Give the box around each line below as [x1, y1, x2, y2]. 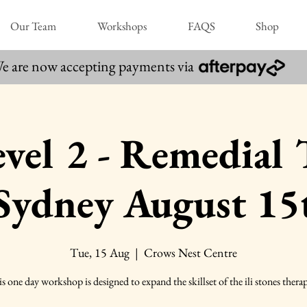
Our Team [10, 19, 56, 34]
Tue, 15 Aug [70, 244, 130, 260]
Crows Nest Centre [144, 244, 237, 260]
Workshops [97, 19, 147, 34]
